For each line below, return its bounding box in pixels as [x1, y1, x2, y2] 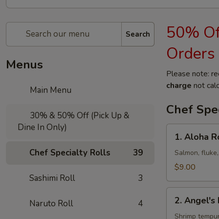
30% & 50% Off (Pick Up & [28, 110, 130, 121]
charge [166, 80, 192, 91]
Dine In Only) [18, 122, 67, 133]
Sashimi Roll [29, 173, 75, 184]
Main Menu [28, 85, 72, 96]
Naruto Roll [29, 198, 73, 209]
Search [126, 29, 150, 39]
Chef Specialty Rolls [29, 147, 110, 158]
